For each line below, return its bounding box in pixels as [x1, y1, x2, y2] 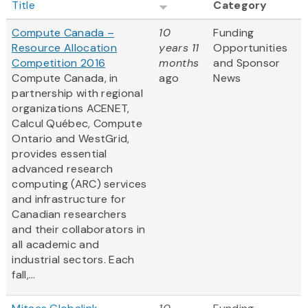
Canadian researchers [12, 207, 127, 222]
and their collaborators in [12, 222, 146, 237]
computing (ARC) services [12, 177, 147, 192]
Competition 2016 [12, 56, 106, 71]
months [159, 56, 199, 71]
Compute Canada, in [12, 71, 118, 86]
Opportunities [213, 41, 288, 56]
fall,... [12, 267, 36, 283]
